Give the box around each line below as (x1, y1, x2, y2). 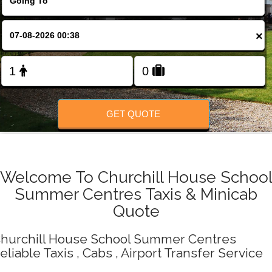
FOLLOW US (114, 38, 158, 47)
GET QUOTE (106, 108, 161, 119)
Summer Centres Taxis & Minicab (15, 185, 257, 204)
